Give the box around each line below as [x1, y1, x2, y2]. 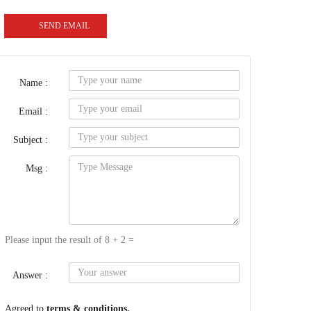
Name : [19, 78, 48, 88]
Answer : [12, 270, 48, 280]
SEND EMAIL [39, 21, 90, 31]
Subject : [13, 135, 48, 145]
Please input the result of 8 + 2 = [5, 235, 134, 245]
